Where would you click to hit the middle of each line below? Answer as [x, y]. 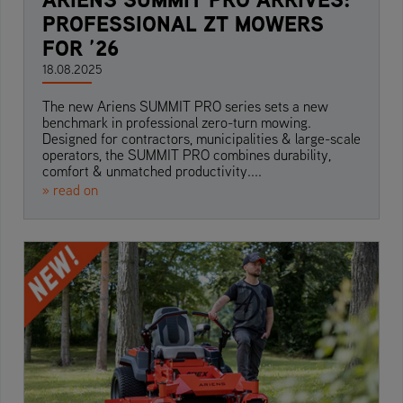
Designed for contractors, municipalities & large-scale [201, 139]
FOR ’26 [81, 48]
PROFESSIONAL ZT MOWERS [183, 24]
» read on [70, 190]
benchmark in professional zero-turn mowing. [177, 123]
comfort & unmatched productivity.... [152, 171]
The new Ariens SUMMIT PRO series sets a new [185, 107]
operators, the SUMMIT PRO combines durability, [187, 155]
